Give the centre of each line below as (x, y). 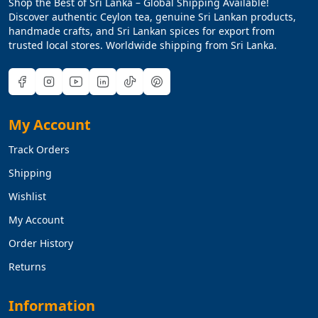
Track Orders (39, 149)
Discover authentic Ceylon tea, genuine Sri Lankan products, (152, 16)
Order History (41, 243)
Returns (27, 266)
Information (52, 305)
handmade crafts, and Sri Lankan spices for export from (142, 31)
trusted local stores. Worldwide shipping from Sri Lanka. (143, 45)
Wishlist (27, 196)
